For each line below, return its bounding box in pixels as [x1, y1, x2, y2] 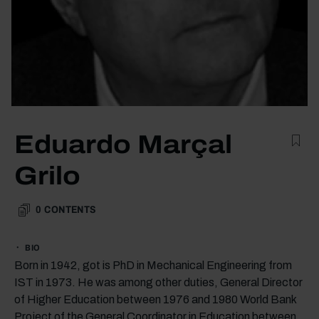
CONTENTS [44, 204, 96, 215]
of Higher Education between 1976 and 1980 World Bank [14, 293, 296, 305]
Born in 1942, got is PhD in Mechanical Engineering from [14, 258, 292, 271]
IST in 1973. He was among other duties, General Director [14, 276, 303, 288]
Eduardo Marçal [14, 130, 232, 159]
